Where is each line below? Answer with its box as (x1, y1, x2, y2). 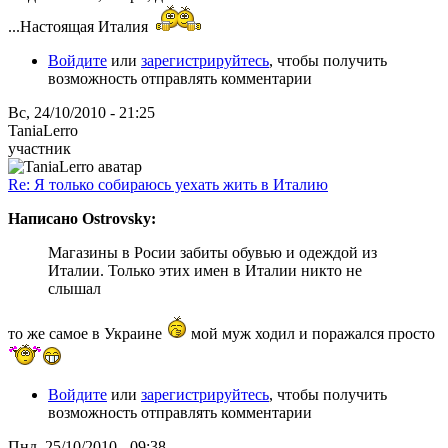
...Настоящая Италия (8, 17, 152, 35)
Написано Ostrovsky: (8, 209, 156, 227)
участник (8, 139, 71, 157)
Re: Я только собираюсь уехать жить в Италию (8, 175, 328, 193)
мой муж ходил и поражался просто (187, 324, 435, 342)
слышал (48, 279, 101, 297)
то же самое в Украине (8, 324, 162, 342)
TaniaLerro (8, 121, 78, 139)
